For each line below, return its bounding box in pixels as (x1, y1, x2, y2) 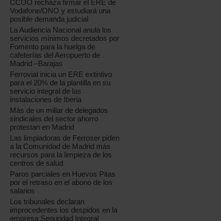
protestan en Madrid (10, 123, 74, 131)
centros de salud (10, 159, 64, 167)
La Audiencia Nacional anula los (10, 26, 112, 34)
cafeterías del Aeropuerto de (10, 51, 101, 59)
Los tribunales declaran (10, 197, 85, 206)
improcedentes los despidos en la (10, 206, 118, 214)
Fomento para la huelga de (10, 42, 96, 51)
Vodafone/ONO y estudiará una (10, 6, 111, 15)
